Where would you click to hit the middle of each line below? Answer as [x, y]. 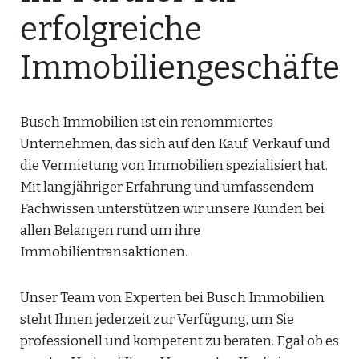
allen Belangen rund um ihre [110, 230]
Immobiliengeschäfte [180, 68]
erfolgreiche [111, 30]
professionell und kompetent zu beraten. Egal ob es [179, 341]
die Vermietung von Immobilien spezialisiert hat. [174, 165]
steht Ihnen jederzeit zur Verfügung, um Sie [157, 319]
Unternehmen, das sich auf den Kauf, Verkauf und [175, 144]
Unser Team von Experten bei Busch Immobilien [172, 298]
